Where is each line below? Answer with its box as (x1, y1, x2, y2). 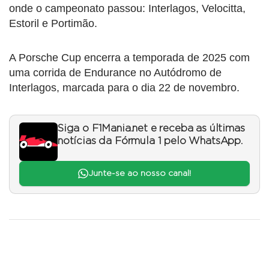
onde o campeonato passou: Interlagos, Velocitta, (9, 2, 246, 14)
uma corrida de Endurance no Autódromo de (9, 66, 222, 79)
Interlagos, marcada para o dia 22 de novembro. (9, 81, 240, 94)
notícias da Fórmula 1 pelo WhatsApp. (58, 136, 243, 146)
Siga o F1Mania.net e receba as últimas (58, 123, 245, 133)
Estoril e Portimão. (9, 17, 97, 29)
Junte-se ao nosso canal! (88, 169, 191, 178)
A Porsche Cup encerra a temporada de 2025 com (9, 51, 250, 64)
